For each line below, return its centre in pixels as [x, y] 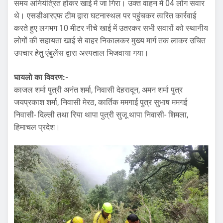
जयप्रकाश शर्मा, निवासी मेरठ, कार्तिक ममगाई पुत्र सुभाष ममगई [101, 102]
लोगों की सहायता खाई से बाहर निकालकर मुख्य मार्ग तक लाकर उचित [110, 40]
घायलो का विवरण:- [41, 77]
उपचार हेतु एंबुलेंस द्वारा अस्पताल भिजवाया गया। [81, 53]
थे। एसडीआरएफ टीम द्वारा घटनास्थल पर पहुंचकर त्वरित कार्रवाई [105, 15]
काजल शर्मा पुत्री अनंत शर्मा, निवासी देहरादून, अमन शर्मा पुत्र [98, 90]
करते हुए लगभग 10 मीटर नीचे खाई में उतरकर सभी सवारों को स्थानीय [111, 28]
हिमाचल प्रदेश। [37, 127]
